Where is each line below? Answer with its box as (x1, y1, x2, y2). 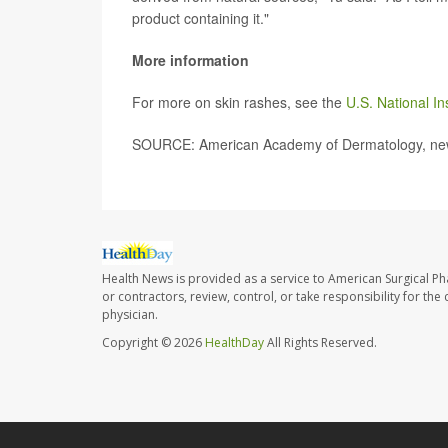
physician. (102, 306, 158, 324)
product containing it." (132, 8, 269, 29)
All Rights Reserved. (264, 334, 377, 352)
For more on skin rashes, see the (132, 92, 346, 113)
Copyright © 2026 (102, 334, 205, 352)
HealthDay (205, 334, 264, 352)
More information (132, 50, 249, 71)
